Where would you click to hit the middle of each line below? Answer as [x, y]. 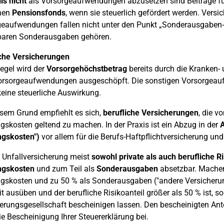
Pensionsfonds [38, 13]
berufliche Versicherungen [149, 113]
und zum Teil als [65, 169]
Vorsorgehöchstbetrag [86, 69]
